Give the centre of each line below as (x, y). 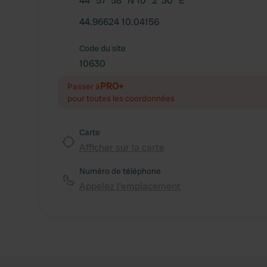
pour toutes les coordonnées (121, 98)
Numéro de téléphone (120, 171)
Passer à (84, 86)
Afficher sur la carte (122, 148)
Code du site (103, 48)
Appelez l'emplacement (130, 186)
